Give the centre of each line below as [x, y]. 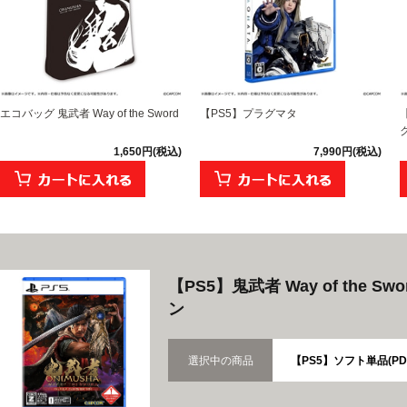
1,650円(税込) [148, 151]
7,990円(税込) [347, 151]
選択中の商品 [220, 360]
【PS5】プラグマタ [248, 113]
